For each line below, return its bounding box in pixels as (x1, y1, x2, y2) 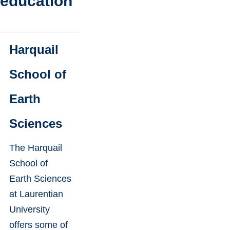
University (9, 204, 50, 215)
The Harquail (9, 142, 62, 153)
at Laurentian (9, 188, 63, 199)
